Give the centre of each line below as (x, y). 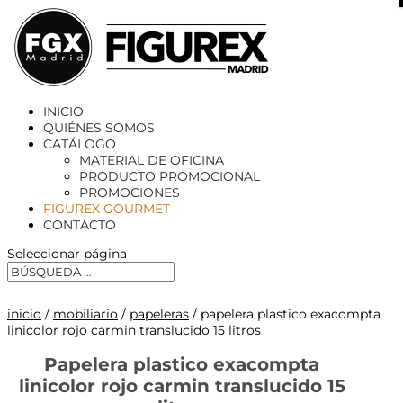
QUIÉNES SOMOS (99, 128)
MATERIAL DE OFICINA (152, 160)
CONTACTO (80, 225)
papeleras (159, 314)
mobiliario (85, 314)
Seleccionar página (67, 254)
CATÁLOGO (80, 144)
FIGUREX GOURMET (107, 209)
